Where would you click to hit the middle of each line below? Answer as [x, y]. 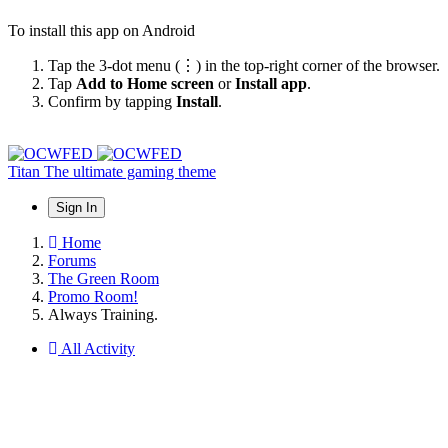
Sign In [76, 207]
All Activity [98, 348]
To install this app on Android [101, 30]
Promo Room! [93, 296]
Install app [271, 83]
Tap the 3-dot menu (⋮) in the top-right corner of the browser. [244, 65]
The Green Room [103, 278]
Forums [72, 260]
